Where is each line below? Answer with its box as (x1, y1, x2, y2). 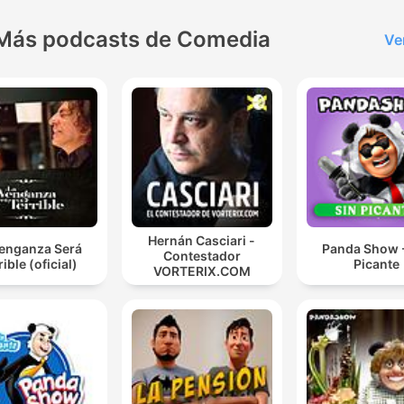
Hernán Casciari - (148, 233, 256, 249)
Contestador (162, 248, 241, 264)
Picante (353, 255, 399, 271)
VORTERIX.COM (152, 263, 251, 280)
